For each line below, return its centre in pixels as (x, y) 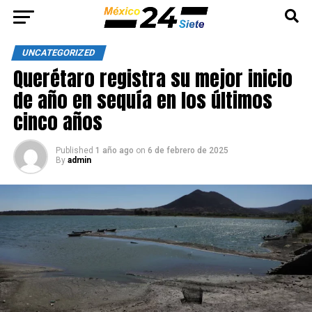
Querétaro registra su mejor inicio (153, 78)
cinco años (57, 122)
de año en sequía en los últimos (142, 100)
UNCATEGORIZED (58, 53)
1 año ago (114, 150)
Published (74, 150)
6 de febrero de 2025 (188, 150)
